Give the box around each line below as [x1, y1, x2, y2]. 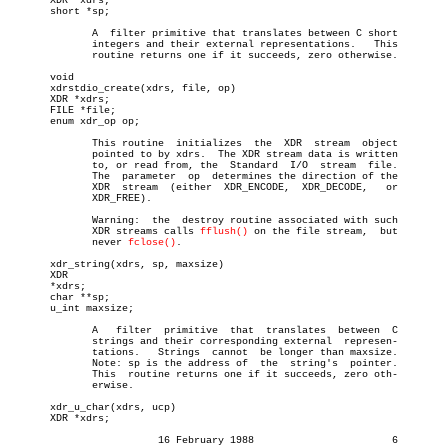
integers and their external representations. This [8, 39, 56, 50]
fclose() [128, 237, 176, 248]
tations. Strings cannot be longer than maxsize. [8, 347, 56, 358]
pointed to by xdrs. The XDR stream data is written [8, 149, 56, 160]
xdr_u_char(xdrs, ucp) [8, 402, 176, 413]
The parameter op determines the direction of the [8, 171, 56, 182]
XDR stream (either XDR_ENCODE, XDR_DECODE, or [8, 182, 56, 193]
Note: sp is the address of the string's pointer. [8, 358, 56, 369]
